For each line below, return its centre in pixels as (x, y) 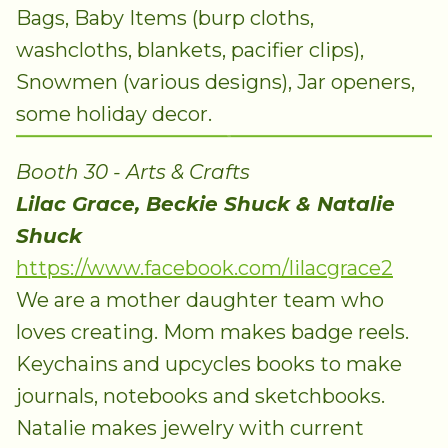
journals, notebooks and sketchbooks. (200, 396)
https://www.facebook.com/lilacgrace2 (204, 268)
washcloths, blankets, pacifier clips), (190, 50)
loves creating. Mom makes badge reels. (212, 332)
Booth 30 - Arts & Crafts (133, 172)
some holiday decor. (114, 114)
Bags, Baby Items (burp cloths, (165, 18)
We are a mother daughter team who (200, 300)
